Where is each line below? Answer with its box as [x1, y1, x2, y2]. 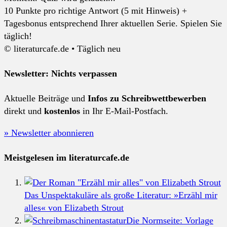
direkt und [4, 105, 44, 116]
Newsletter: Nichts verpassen [4, 68, 117, 79]
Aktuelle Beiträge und [4, 93, 88, 103]
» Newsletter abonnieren [4, 127, 94, 138]
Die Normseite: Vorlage [126, 215, 213, 225]
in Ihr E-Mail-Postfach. [80, 105, 168, 116]
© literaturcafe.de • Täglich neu [4, 43, 121, 54]
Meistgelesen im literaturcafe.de [4, 152, 129, 163]
